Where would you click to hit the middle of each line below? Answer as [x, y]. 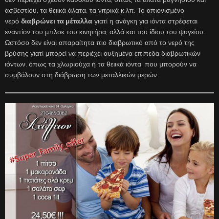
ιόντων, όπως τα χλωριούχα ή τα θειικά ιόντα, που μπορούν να [101, 64]
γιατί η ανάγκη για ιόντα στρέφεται [145, 21]
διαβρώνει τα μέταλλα [57, 21]
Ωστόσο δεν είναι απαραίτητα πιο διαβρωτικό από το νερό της [100, 43]
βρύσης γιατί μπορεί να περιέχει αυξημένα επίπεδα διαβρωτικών [103, 54]
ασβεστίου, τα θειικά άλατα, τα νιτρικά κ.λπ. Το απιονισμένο [95, 11]
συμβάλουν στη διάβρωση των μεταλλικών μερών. [82, 75]
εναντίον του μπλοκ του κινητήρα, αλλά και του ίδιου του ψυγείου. [105, 32]
